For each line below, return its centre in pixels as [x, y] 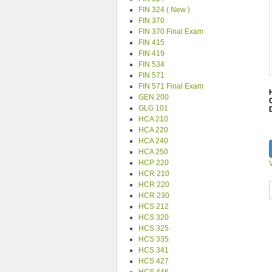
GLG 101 [153, 108]
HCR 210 [154, 174]
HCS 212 [154, 206]
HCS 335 [154, 239]
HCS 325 [154, 228]
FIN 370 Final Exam [171, 32]
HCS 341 [154, 250]
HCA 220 [153, 130]
